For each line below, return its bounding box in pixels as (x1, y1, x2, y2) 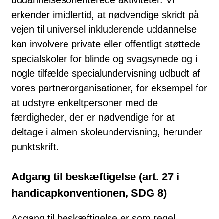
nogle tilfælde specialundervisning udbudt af (11, 67, 200, 79)
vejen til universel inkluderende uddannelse (11, 23, 197, 35)
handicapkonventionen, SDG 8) (11, 186, 167, 199)
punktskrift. (11, 141, 59, 152)
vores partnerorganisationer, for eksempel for (11, 82, 207, 93)
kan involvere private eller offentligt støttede (11, 38, 200, 49)
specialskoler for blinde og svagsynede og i (11, 53, 197, 64)
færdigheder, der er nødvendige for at (11, 111, 175, 123)
